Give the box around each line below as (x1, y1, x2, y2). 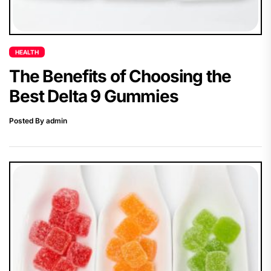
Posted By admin (9, 116, 67, 125)
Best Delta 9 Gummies (9, 85, 178, 106)
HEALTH (15, 48, 39, 56)
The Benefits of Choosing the (9, 65, 231, 87)
